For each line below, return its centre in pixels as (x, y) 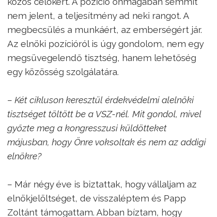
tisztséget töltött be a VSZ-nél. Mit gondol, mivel (104, 114)
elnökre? (24, 156)
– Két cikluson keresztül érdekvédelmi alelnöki (101, 100)
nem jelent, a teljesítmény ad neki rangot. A (98, 15)
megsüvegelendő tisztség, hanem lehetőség (102, 57)
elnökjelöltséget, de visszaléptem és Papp (97, 198)
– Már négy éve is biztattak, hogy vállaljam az (102, 184)
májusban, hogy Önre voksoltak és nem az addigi (107, 142)
